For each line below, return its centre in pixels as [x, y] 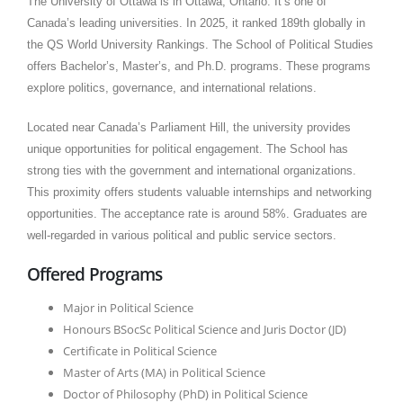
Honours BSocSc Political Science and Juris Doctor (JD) [205, 329]
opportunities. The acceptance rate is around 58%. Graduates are [197, 213]
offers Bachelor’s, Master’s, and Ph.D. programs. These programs [199, 66]
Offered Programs [95, 273]
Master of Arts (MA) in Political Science [164, 372]
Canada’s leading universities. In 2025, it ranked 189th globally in [196, 22]
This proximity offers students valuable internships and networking [199, 192]
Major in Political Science [128, 307]
